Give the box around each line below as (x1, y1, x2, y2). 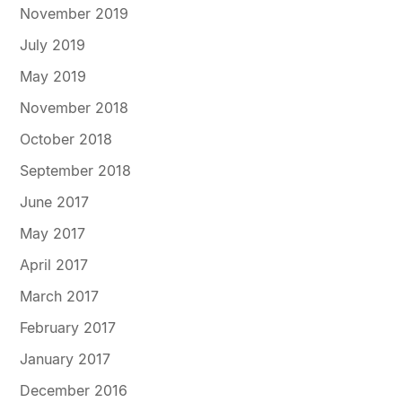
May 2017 (20, 224, 86, 243)
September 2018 (20, 162, 132, 180)
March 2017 (20, 287, 100, 306)
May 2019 (20, 67, 87, 86)
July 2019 (20, 36, 86, 55)
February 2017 (20, 319, 117, 337)
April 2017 (20, 256, 89, 275)
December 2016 (20, 381, 128, 400)
